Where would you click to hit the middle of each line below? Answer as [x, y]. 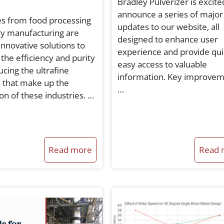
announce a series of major [170, 14]
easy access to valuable [162, 64]
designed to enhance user [167, 39]
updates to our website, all [168, 27]
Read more [70, 150]
